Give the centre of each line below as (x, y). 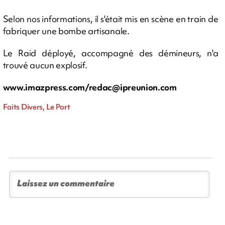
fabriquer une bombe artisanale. (66, 31)
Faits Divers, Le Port (36, 107)
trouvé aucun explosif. (45, 65)
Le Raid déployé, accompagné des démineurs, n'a (110, 53)
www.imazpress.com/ (46, 87)
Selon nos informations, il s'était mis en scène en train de (110, 19)
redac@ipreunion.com (133, 87)
